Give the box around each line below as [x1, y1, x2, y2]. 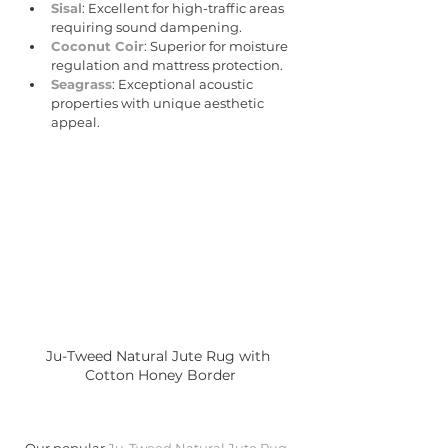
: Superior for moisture [144, 38, 291, 55]
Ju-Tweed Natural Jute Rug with [46, 347, 274, 366]
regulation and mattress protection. [51, 57, 283, 74]
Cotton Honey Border [84, 366, 236, 385]
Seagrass [51, 76, 112, 93]
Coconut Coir [51, 38, 144, 55]
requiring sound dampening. [51, 19, 242, 36]
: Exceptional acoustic [112, 76, 256, 93]
